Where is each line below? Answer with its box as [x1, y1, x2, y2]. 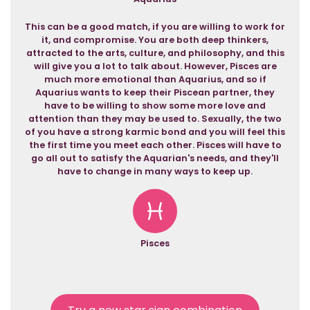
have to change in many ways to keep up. [57, 165, 253, 177]
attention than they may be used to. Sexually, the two [28, 113, 282, 125]
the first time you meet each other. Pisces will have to [28, 139, 282, 151]
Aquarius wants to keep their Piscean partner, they [35, 86, 275, 98]
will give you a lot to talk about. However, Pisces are [33, 60, 277, 72]
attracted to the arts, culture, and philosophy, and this [26, 47, 284, 59]
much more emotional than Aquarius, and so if [44, 73, 266, 85]
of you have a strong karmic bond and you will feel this [25, 126, 285, 138]
